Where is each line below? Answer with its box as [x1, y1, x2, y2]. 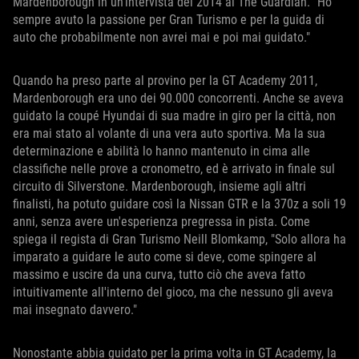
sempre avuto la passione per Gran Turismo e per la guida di [13, 11, 325, 27]
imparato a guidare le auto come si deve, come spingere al [13, 248, 317, 264]
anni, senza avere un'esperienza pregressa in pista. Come [13, 213, 310, 229]
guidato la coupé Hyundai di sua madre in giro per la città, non [13, 107, 336, 123]
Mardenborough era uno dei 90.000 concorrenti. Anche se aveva [13, 90, 344, 106]
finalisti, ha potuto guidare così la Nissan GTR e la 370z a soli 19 [13, 196, 346, 212]
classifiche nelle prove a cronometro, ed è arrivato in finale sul [13, 160, 335, 176]
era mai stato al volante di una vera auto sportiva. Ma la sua [13, 125, 325, 141]
